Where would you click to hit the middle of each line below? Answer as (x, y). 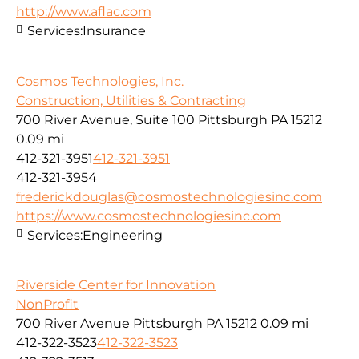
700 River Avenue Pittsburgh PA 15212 (137, 323)
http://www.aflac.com (84, 12)
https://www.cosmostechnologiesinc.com (149, 216)
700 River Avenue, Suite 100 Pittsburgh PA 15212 (169, 119)
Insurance (114, 31)
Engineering (123, 235)
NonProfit (47, 304)
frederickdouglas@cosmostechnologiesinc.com (169, 196)
